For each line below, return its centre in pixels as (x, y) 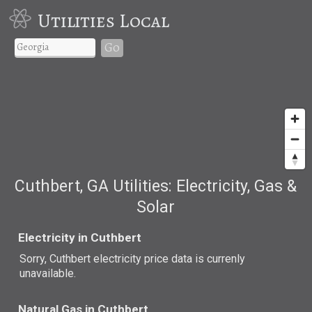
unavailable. (48, 273)
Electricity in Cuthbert (80, 237)
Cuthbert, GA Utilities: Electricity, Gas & (156, 186)
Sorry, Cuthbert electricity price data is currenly (133, 258)
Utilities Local (103, 21)
